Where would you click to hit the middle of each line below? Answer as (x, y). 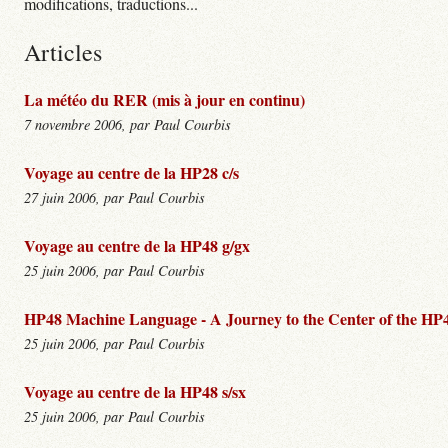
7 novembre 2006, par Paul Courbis (127, 124)
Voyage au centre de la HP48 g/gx (137, 245)
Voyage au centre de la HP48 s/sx (135, 391)
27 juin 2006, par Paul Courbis (114, 197)
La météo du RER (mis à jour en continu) (164, 99)
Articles (63, 51)
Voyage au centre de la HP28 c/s (131, 172)
